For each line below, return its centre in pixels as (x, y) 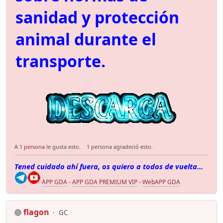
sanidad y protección (97, 17)
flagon (36, 212)
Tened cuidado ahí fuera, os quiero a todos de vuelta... (109, 166)
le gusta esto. (63, 146)
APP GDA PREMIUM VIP (105, 182)
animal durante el (86, 39)
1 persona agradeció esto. (119, 146)
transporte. (60, 61)
